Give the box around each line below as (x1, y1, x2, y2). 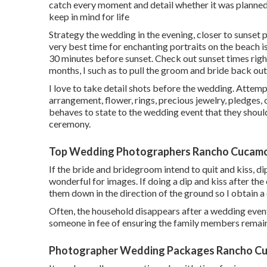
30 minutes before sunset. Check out (49, 52, 198, 64)
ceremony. (49, 118, 91, 129)
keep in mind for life (49, 11, 129, 22)
